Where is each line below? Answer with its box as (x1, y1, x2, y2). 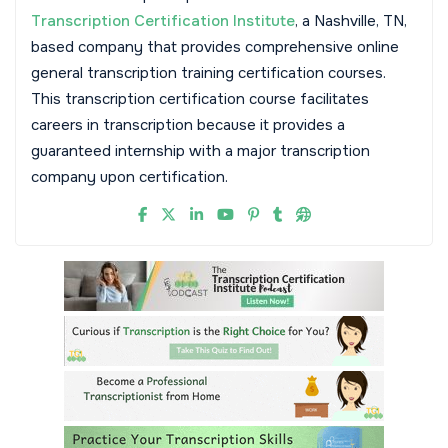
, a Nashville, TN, (295, 11, 407, 31)
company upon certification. (31, 167, 228, 187)
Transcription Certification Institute (31, 11, 295, 31)
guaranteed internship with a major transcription (31, 141, 370, 161)
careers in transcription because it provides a (31, 115, 345, 135)
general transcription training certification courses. (31, 63, 386, 83)
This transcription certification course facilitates (31, 89, 369, 109)
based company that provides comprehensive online (31, 37, 399, 57)
